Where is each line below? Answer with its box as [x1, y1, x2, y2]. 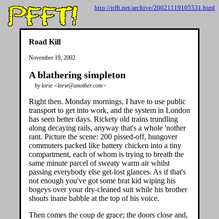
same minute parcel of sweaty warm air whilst [29, 159, 170, 167]
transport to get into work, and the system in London [29, 106, 190, 114]
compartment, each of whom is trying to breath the [29, 150, 184, 158]
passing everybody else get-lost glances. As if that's [29, 168, 186, 176]
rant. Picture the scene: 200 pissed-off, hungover [29, 132, 177, 141]
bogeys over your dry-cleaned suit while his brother [29, 185, 187, 194]
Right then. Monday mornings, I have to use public [29, 97, 186, 106]
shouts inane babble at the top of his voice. [29, 194, 159, 202]
